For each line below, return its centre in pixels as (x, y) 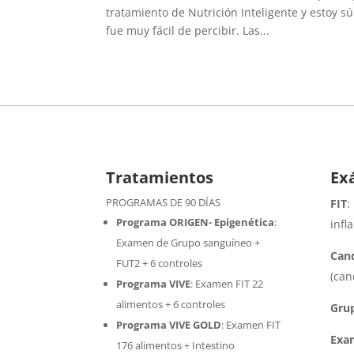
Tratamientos (160, 177)
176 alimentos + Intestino (176, 345)
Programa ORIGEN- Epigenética (196, 222)
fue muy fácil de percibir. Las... (188, 31)
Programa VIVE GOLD (169, 325)
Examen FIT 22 (230, 284)
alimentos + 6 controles (171, 304)
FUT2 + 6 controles (160, 263)
